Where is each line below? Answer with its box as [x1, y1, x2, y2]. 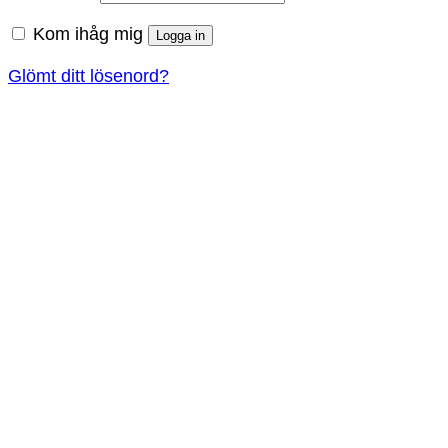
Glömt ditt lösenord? [8, 65, 169, 86]
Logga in [156, 27, 205, 43]
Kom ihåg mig [33, 23, 143, 44]
